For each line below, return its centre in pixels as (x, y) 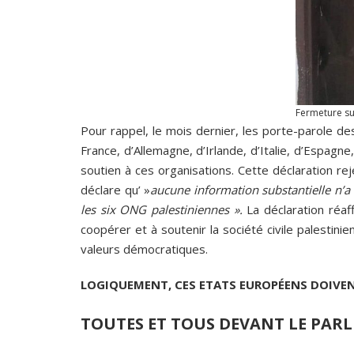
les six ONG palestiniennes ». (162, 210)
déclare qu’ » (115, 190)
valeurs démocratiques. (144, 249)
